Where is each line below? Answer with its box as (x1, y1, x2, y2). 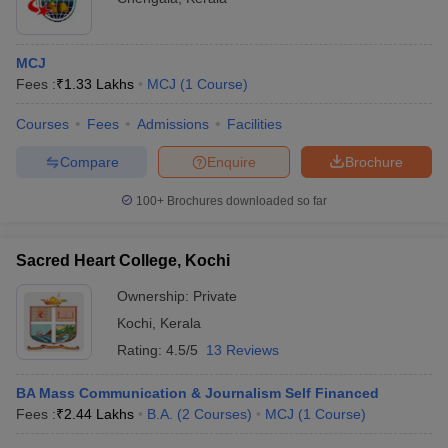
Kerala (160, 315, 201, 331)
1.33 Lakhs (64, 76, 134, 92)
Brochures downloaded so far (164, 194, 327, 208)
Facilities (227, 116, 282, 132)
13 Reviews (206, 342, 279, 358)
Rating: (117, 342, 166, 358)
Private (193, 288, 237, 304)
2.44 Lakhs (64, 406, 134, 422)
